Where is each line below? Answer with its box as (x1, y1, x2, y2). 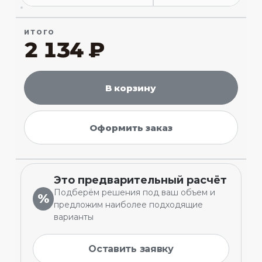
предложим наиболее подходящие (53, 199, 203, 211)
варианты (53, 212, 94, 223)
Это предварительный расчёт (53, 174, 227, 187)
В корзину (105, 82, 157, 94)
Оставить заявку (88, 243, 174, 255)
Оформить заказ (89, 122, 173, 133)
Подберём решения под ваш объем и (53, 187, 215, 198)
